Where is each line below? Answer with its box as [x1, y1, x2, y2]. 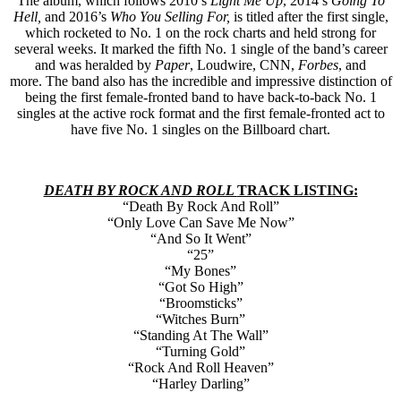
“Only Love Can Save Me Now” [107, 214, 294, 230]
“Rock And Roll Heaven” [127, 359, 274, 375]
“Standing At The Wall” [132, 327, 269, 343]
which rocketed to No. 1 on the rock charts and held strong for [25, 24, 376, 40]
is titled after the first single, [229, 8, 388, 24]
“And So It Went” [149, 230, 252, 246]
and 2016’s [40, 8, 110, 24]
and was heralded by [35, 56, 151, 73]
